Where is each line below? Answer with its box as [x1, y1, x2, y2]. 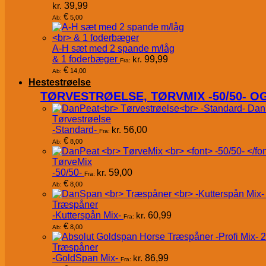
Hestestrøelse [28, 77, 91, 88]
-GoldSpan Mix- [52, 253, 118, 264]
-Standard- [52, 125, 97, 135]
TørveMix [52, 157, 92, 167]
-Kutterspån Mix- [52, 210, 121, 221]
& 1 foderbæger [52, 54, 118, 65]
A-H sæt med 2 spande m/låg [52, 43, 175, 54]
